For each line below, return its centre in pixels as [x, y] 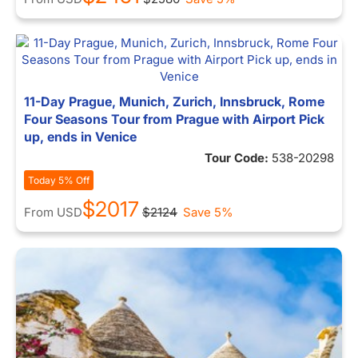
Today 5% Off [59, 180]
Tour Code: [238, 158]
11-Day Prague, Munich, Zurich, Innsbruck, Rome [174, 101]
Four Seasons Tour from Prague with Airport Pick [174, 119]
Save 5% [208, 212]
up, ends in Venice [80, 137]
